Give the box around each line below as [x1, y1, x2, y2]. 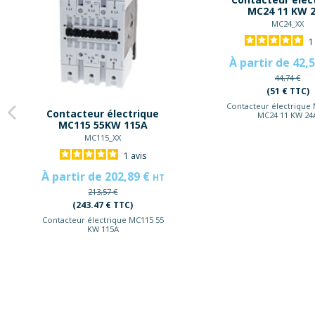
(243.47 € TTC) [72, 198, 134, 211]
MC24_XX [271, 18, 304, 29]
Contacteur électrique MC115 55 [41, 214, 164, 226]
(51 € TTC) [266, 84, 309, 97]
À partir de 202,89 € [41, 168, 153, 184]
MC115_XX [84, 131, 122, 143]
